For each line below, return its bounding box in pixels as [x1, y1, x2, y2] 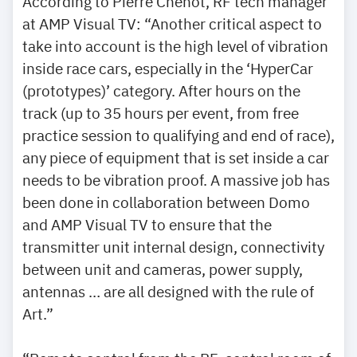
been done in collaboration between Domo [22, 191, 310, 212]
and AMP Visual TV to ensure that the [22, 214, 272, 234]
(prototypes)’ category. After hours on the [22, 80, 300, 100]
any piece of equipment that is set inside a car [22, 147, 329, 167]
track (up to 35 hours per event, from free [22, 102, 299, 123]
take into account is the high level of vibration [22, 35, 328, 56]
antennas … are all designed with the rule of [22, 280, 314, 301]
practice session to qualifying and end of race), [22, 124, 335, 145]
